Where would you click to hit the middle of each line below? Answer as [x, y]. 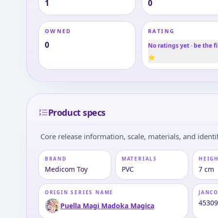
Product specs [77, 112]
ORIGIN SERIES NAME [79, 192]
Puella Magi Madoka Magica [107, 206]
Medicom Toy [66, 169]
